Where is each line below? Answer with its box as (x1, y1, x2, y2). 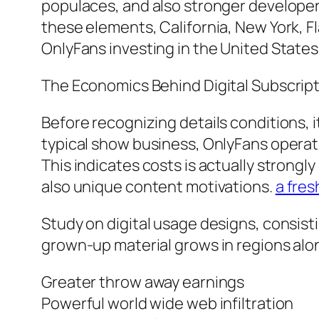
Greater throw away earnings (41, 271, 245, 293)
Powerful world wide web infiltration (41, 293, 294, 315)
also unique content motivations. (41, 176, 276, 198)
